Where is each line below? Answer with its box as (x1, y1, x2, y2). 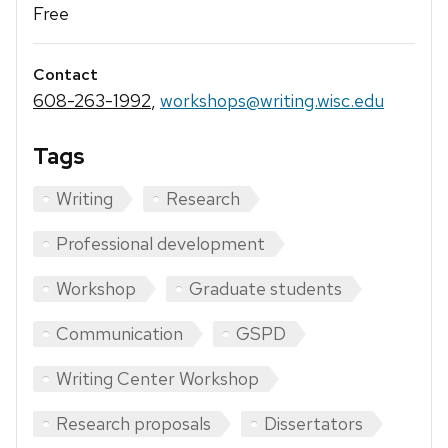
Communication (56, 322, 183, 346)
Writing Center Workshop (56, 367, 259, 391)
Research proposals (56, 412, 211, 436)
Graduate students (189, 277, 342, 301)
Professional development (56, 232, 265, 256)
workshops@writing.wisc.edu (160, 89, 384, 113)
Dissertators (264, 412, 363, 436)
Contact (33, 64, 98, 86)
